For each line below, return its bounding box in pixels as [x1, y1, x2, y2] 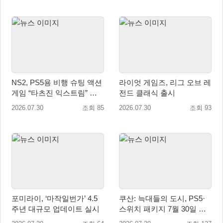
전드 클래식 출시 [119, 88, 175, 97]
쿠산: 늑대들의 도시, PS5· [119, 194, 205, 203]
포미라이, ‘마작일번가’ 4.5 [11, 194, 88, 203]
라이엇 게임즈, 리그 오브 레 [119, 78, 211, 87]
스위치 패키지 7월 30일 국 [119, 205, 206, 214]
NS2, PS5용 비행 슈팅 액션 [11, 78, 102, 87]
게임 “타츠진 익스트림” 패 [11, 88, 28, 97]
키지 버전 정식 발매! [11, 99, 79, 108]
